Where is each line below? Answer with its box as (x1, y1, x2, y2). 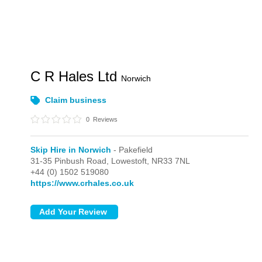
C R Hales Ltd (30, 68, 122, 84)
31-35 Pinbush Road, (30, 156, 112, 166)
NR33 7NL (151, 156, 191, 166)
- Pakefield (111, 145, 153, 154)
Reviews (91, 116, 118, 123)
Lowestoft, (111, 156, 152, 166)
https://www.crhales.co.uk (30, 178, 135, 188)
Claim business (45, 95, 107, 105)
